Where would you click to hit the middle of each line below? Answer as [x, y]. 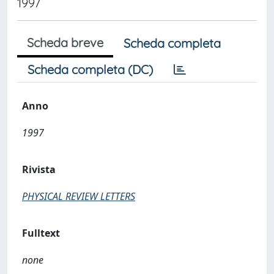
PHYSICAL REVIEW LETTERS [79, 196]
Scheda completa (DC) [90, 69]
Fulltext [41, 233]
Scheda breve [65, 43]
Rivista [39, 169]
